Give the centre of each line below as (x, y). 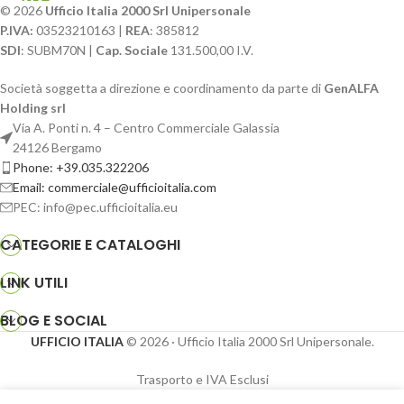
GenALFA (351, 88)
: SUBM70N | (58, 50)
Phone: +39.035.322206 (81, 168)
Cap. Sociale (132, 50)
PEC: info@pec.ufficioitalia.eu (95, 207)
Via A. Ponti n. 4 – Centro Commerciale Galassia (146, 128)
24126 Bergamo (57, 148)
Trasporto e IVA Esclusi (202, 380)
